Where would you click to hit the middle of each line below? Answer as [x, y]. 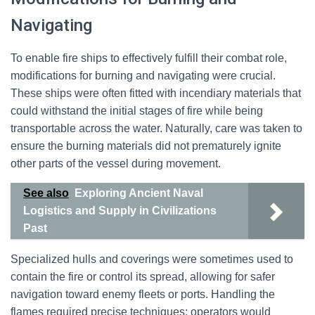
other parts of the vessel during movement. [116, 163]
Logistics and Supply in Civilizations [120, 211]
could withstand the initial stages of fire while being [137, 111]
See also [46, 193]
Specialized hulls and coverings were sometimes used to [152, 259]
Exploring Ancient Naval [139, 193]
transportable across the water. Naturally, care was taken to [156, 128]
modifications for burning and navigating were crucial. [143, 76]
